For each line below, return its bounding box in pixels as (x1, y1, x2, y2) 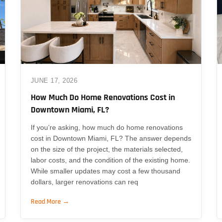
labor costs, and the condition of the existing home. (30, 156, 190, 164)
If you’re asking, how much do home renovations (30, 123, 183, 131)
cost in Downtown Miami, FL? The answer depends (30, 134, 191, 142)
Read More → (30, 197, 69, 206)
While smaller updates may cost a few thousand (30, 166, 180, 175)
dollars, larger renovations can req (30, 177, 138, 186)
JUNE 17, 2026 (30, 76, 78, 84)
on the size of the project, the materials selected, (30, 145, 183, 153)
